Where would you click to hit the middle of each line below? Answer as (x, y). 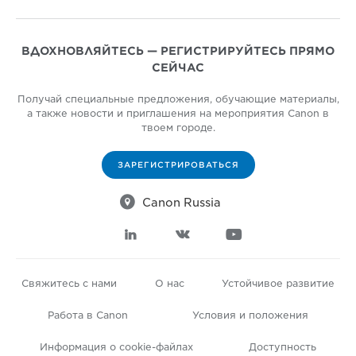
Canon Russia (181, 202)
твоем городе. (178, 127)
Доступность (282, 346)
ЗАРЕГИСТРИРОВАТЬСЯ (178, 164)
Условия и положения (250, 315)
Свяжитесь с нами (70, 283)
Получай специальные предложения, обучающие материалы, (178, 99)
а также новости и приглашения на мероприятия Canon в (178, 113)
